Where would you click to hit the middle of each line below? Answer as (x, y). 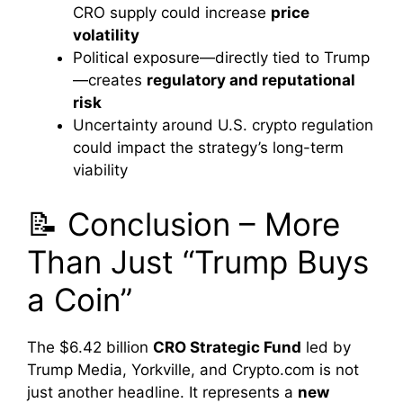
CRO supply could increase (172, 13)
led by (326, 347)
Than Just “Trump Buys (198, 261)
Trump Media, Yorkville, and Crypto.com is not (193, 369)
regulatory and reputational (251, 81)
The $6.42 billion (90, 347)
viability (100, 170)
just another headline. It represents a (162, 392)
